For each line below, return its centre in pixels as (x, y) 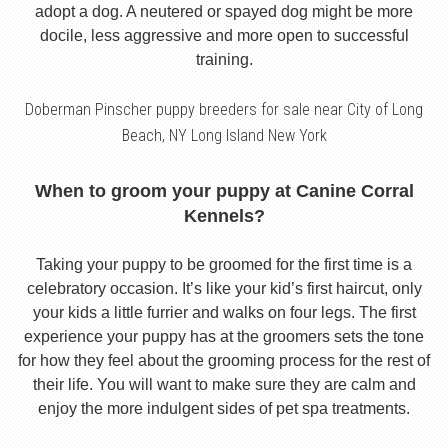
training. (224, 60)
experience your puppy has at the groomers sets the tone (224, 337)
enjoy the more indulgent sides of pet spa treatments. (224, 409)
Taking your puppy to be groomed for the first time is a (224, 265)
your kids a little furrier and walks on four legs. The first (224, 313)
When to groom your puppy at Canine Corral (224, 191)
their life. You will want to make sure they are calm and (224, 385)
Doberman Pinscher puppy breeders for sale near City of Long (224, 110)
